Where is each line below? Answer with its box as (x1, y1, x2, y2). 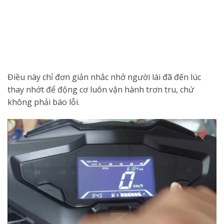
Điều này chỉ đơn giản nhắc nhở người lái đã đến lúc (7, 71, 201, 82)
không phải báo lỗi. (7, 96, 79, 107)
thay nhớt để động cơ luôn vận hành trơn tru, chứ (7, 83, 194, 95)
